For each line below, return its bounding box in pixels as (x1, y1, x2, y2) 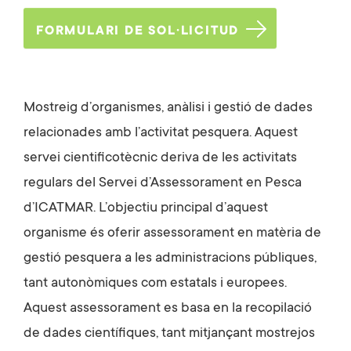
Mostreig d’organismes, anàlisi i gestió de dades (24, 100, 313, 116)
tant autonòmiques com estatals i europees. (24, 275, 287, 291)
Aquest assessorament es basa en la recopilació (24, 300, 312, 317)
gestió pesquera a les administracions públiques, (24, 250, 317, 266)
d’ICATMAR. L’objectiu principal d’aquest (24, 200, 268, 216)
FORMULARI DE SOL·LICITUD (36, 24, 244, 38)
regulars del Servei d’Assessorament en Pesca (24, 175, 302, 191)
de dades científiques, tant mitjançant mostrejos (24, 325, 315, 342)
